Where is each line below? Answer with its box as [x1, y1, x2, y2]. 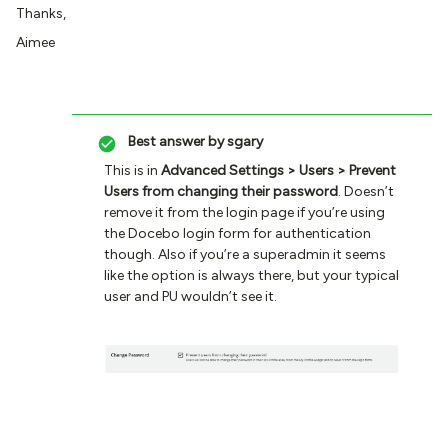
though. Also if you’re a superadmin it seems [104, 246, 386, 263]
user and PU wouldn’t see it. [104, 288, 277, 305]
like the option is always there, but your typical [104, 267, 399, 284]
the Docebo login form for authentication [104, 225, 371, 242]
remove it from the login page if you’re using [104, 204, 385, 221]
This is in [104, 162, 161, 179]
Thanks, [16, 5, 66, 22]
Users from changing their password [104, 183, 338, 200]
